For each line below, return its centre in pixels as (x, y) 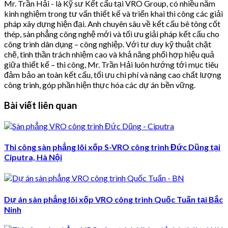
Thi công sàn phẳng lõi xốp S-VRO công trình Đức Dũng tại (112, 147)
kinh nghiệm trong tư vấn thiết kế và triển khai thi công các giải (113, 14)
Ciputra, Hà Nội (33, 157)
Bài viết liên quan (40, 106)
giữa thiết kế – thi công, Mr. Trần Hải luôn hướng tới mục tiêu (111, 65)
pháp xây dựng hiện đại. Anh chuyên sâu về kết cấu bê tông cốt (112, 24)
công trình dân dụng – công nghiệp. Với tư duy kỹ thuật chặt (108, 44)
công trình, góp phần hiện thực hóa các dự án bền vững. (100, 85)
